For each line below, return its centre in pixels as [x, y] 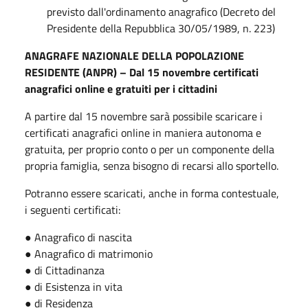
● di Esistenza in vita [74, 286]
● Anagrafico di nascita [78, 237]
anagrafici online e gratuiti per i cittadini [121, 88]
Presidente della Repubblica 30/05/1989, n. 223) [161, 28]
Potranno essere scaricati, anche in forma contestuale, [152, 193]
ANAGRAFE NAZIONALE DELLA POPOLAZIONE [134, 55]
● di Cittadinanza [65, 270]
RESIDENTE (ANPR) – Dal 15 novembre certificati [142, 72]
